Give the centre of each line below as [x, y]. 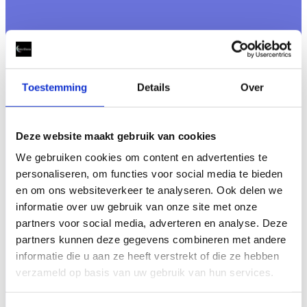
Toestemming [55, 87]
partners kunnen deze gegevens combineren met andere [151, 239]
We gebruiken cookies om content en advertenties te [142, 157]
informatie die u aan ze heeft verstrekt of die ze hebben [147, 256]
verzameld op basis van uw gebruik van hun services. [145, 272]
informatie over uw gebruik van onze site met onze [137, 206]
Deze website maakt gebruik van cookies [116, 136]
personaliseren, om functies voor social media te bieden [149, 173]
